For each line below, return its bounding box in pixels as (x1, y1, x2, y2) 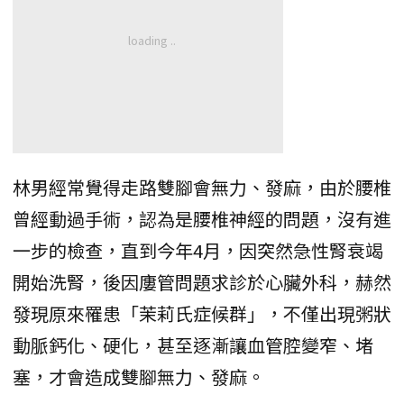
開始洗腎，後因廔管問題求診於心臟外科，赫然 (13, 268, 391, 295)
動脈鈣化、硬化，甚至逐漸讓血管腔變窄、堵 (13, 331, 373, 358)
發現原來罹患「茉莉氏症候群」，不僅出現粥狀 (13, 299, 391, 326)
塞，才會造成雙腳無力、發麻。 (13, 363, 265, 390)
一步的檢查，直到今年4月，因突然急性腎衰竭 (13, 236, 383, 263)
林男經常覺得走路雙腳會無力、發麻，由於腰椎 (13, 173, 391, 200)
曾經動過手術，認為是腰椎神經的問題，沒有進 (13, 205, 391, 232)
